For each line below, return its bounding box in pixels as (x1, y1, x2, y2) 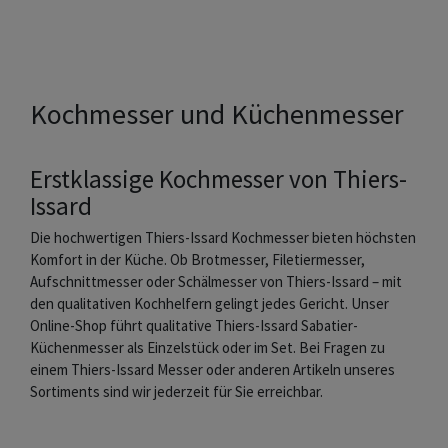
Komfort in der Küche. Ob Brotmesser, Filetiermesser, (30, 249, 365, 269)
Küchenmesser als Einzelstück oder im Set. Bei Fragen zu (30, 337, 385, 357)
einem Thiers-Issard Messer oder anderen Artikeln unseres (30, 359, 395, 379)
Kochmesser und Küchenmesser (30, 95, 404, 132)
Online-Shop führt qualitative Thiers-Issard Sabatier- (30, 315, 358, 335)
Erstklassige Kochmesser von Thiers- (30, 162, 407, 195)
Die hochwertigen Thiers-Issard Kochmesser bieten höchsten (30, 227, 416, 247)
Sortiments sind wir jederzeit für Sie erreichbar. (30, 381, 323, 401)
